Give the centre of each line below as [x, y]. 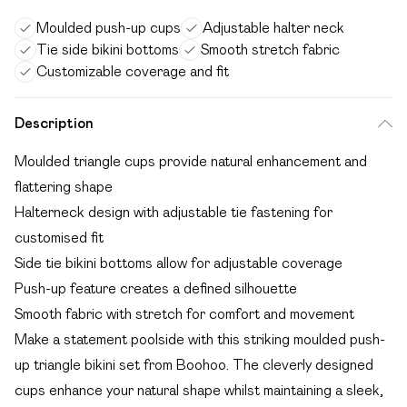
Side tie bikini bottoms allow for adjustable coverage [179, 263]
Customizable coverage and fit [133, 71]
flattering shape [64, 187]
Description [54, 123]
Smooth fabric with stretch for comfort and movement [184, 314]
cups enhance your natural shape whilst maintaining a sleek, [199, 390]
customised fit [59, 238]
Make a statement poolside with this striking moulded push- [200, 339]
